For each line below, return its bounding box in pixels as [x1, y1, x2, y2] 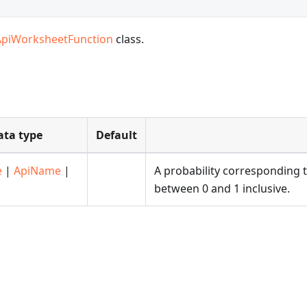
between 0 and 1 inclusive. [154, 181, 290, 197]
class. [113, 32, 145, 47]
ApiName [14, 163, 61, 179]
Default [96, 127, 137, 143]
